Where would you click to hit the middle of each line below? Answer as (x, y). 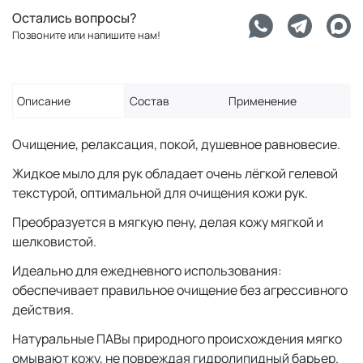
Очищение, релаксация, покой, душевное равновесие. (177, 144)
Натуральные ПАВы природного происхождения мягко (177, 339)
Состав (149, 101)
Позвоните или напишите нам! (86, 35)
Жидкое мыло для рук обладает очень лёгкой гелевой (175, 173)
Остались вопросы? (75, 18)
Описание (44, 101)
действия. (44, 310)
